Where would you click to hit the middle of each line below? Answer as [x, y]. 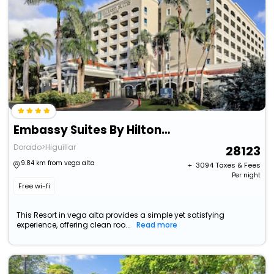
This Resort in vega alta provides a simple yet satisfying [121, 215]
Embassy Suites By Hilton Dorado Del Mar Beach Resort [166, 130]
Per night [246, 176]
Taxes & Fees [238, 165]
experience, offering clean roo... [74, 225]
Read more [157, 225]
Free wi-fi [35, 186]
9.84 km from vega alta [58, 163]
